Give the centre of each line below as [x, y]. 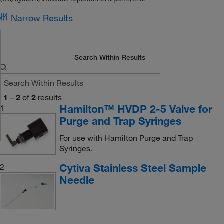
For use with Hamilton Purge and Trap [126, 138]
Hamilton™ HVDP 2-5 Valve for [136, 109]
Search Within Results [110, 57]
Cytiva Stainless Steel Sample [133, 168]
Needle [77, 180]
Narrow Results [42, 18]
